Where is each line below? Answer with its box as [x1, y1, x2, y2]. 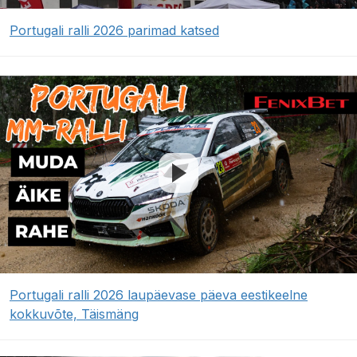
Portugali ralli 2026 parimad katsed [10, 22, 219, 39]
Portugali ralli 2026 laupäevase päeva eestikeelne [10, 287, 308, 304]
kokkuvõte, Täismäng [10, 306, 139, 323]
